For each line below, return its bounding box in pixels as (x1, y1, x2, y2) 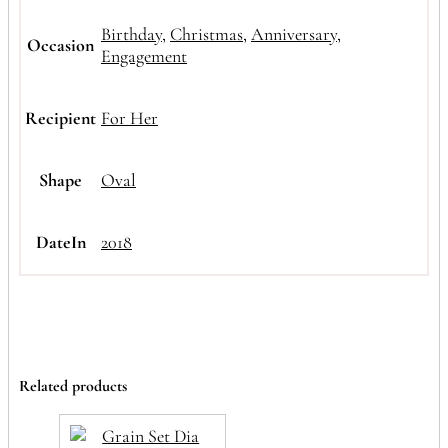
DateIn (35, 230, 86, 253)
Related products (19, 375, 127, 396)
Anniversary (251, 22, 337, 45)
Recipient (25, 106, 96, 129)
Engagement (101, 44, 187, 67)
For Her (101, 106, 158, 129)
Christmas (170, 22, 243, 45)
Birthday (101, 22, 162, 45)
